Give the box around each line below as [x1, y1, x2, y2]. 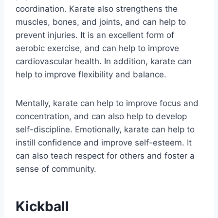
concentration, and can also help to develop [16, 111, 187, 122]
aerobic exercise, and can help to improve [16, 43, 179, 54]
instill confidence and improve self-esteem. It [16, 138, 192, 148]
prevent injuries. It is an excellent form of [16, 30, 174, 40]
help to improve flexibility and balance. [16, 70, 166, 80]
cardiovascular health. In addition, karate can [16, 56, 192, 67]
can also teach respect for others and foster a [16, 151, 195, 161]
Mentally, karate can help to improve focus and [16, 98, 199, 109]
